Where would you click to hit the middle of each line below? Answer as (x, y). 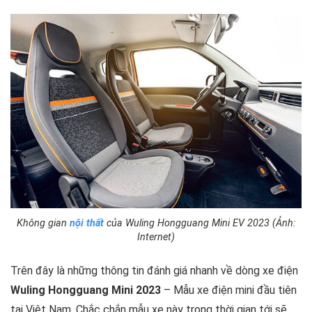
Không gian (43, 223)
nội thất (87, 223)
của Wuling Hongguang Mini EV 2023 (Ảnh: (200, 223)
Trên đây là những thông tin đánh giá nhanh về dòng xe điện (154, 270)
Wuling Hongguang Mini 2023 (86, 290)
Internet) (156, 237)
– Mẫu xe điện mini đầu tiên (229, 290)
